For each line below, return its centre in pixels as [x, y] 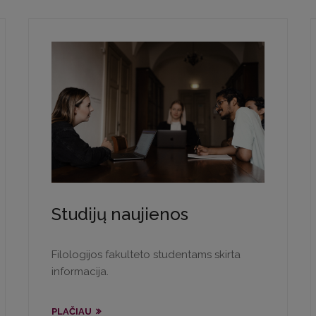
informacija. [80, 272]
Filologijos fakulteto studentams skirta [146, 255]
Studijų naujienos [120, 214]
